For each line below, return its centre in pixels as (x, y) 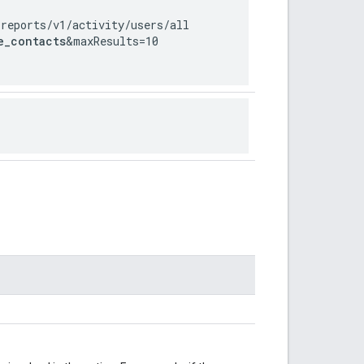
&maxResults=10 (112, 41)
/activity (95, 24)
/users (144, 24)
